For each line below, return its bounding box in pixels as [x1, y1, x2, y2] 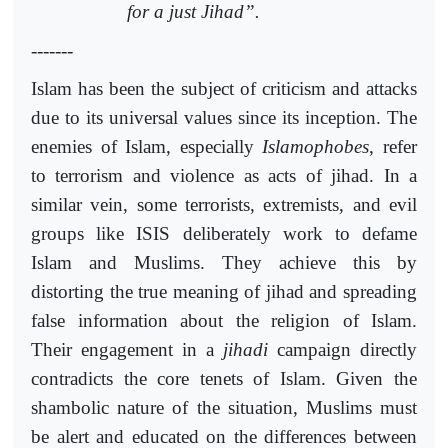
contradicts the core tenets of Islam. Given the [31, 368, 417, 390]
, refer [369, 136, 418, 158]
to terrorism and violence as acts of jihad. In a [31, 165, 417, 187]
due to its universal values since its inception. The [31, 107, 417, 129]
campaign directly [268, 339, 417, 361]
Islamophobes [262, 136, 370, 158]
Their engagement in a [31, 339, 223, 361]
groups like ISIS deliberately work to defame [31, 223, 417, 245]
